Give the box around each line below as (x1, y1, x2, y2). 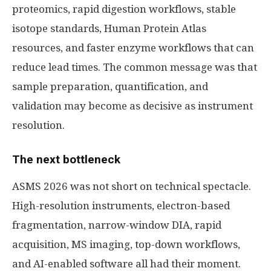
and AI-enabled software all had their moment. (12, 257, 241, 270)
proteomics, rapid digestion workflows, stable (12, 2, 236, 15)
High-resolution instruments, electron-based (12, 199, 230, 212)
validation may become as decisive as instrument (12, 99, 253, 112)
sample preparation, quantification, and (12, 80, 208, 93)
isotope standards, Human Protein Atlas (12, 22, 206, 34)
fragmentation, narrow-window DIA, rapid (12, 218, 221, 231)
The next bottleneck (12, 152, 120, 166)
